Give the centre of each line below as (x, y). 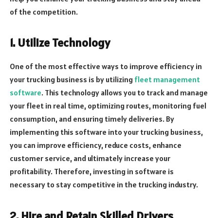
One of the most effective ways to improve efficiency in (106, 66)
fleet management (167, 80)
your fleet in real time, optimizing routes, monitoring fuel (108, 106)
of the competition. (44, 12)
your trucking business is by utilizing (72, 80)
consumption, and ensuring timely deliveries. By (92, 119)
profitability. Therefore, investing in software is (92, 172)
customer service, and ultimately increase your (90, 158)
